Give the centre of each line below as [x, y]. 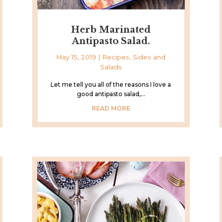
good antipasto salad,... [111, 94]
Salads [111, 67]
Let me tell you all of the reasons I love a [111, 84]
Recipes [116, 57]
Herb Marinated [111, 29]
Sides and [149, 57]
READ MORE [111, 108]
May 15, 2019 [76, 57]
